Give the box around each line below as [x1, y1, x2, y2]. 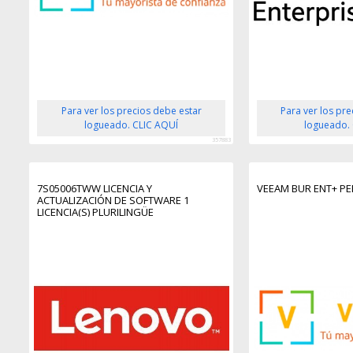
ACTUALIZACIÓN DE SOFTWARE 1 [37, 192, 190, 207]
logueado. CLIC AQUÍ [84, 117, 179, 132]
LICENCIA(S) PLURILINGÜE [37, 204, 154, 219]
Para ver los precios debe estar [61, 103, 202, 117]
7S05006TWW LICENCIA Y [37, 180, 153, 195]
